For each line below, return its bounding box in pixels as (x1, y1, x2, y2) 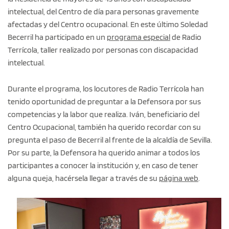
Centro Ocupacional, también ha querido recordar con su (8, 122, 201, 132)
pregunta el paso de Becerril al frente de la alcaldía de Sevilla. (8, 134, 212, 145)
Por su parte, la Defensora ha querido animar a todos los (8, 147, 200, 157)
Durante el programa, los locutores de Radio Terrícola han (8, 83, 204, 94)
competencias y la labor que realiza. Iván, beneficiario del (8, 109, 199, 119)
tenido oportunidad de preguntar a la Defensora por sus (8, 96, 201, 106)
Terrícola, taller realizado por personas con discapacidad (8, 44, 198, 55)
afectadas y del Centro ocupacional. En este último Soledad (8, 19, 208, 29)
